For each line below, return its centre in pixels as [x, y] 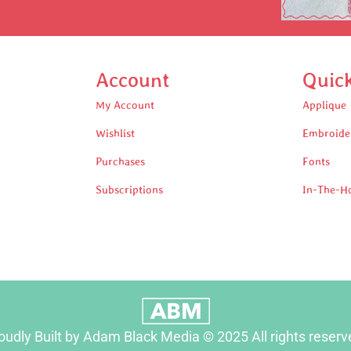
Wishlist [115, 134]
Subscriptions [129, 190]
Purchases [120, 162]
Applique [325, 105]
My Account [125, 105]
